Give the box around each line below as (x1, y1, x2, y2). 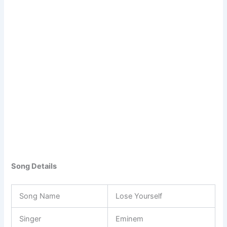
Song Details (11, 162, 57, 171)
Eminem (116, 214, 144, 223)
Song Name (19, 191, 60, 201)
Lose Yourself (116, 191, 163, 201)
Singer (19, 214, 42, 223)
